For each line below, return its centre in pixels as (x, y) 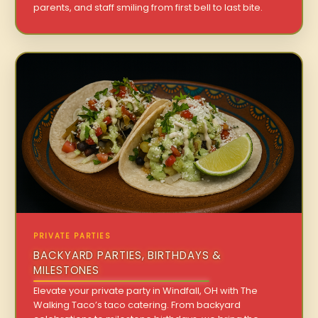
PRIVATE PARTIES (72, 236)
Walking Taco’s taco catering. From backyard (137, 305)
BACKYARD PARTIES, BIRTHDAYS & (128, 256)
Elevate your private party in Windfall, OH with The (146, 291)
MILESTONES (67, 270)
